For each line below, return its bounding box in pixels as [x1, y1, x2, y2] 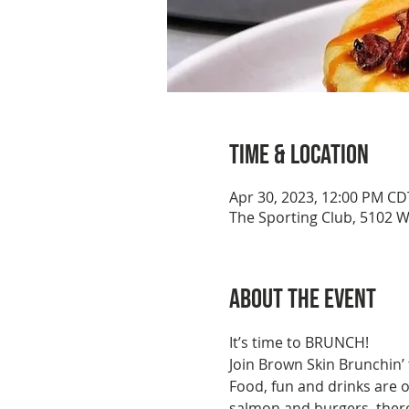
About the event [228, 283, 376, 316]
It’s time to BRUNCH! [228, 332, 369, 352]
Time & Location [228, 139, 369, 172]
